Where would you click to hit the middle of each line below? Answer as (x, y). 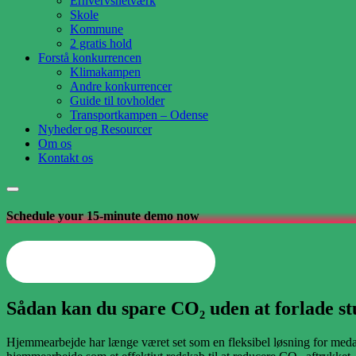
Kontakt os (66, 158)
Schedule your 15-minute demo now (103, 216)
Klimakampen (105, 72)
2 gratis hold (101, 43)
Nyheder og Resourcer (95, 129)
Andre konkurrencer (121, 86)
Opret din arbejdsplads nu (111, 261)
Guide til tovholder (117, 101)
